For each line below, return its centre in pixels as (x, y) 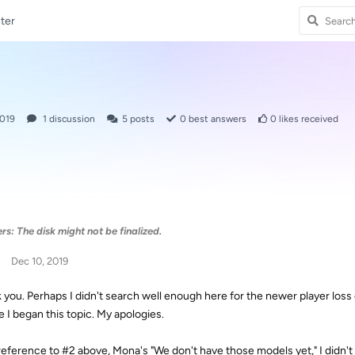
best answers (216, 119)
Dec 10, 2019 (39, 261)
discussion (71, 119)
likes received (307, 119)
